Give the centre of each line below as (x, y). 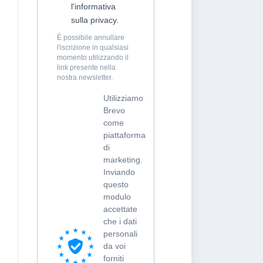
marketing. (123, 160)
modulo (117, 197)
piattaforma (124, 135)
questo (116, 184)
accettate (120, 209)
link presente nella (86, 68)
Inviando (119, 172)
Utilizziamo (123, 98)
